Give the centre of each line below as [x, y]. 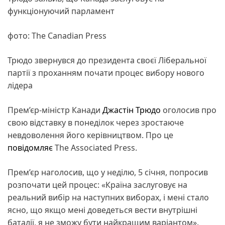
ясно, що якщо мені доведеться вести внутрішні [102, 210]
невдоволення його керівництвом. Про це [90, 135]
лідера [20, 85]
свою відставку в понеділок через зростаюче [96, 122]
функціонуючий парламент [61, 11]
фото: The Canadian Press [57, 35]
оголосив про [190, 110]
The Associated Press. [95, 147]
